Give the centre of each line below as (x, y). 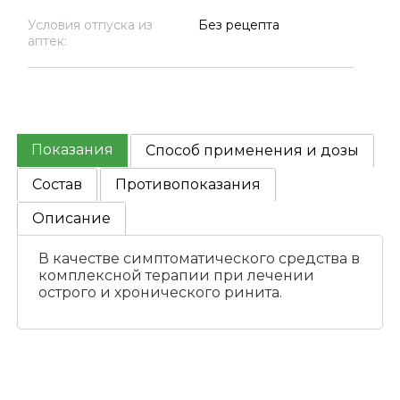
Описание (72, 219)
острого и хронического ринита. (160, 293)
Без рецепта (238, 25)
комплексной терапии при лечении (176, 276)
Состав (58, 185)
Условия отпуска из (90, 25)
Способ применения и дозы (253, 151)
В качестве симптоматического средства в (199, 259)
